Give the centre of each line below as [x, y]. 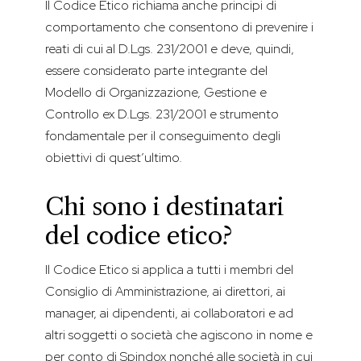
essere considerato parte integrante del [156, 71]
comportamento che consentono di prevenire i [179, 27]
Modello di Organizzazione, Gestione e [156, 93]
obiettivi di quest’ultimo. [114, 158]
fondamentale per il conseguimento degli [163, 136]
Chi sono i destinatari [164, 207]
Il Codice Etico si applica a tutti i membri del [169, 270]
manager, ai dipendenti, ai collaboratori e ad [169, 313]
